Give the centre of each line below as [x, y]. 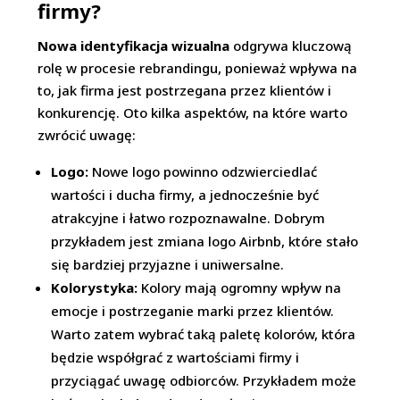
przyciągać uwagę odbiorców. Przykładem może [204, 380]
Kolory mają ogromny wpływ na [240, 287]
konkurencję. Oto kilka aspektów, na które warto [193, 112]
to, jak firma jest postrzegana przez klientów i [185, 90]
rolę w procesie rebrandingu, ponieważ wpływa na [198, 68]
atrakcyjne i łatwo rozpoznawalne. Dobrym [188, 218]
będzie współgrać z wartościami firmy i [175, 357]
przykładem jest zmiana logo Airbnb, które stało [205, 241]
